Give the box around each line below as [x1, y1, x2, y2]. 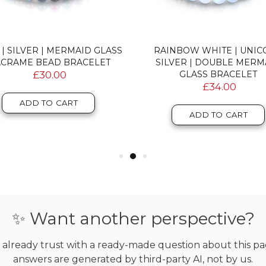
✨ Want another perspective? [11, 208, 255, 229]
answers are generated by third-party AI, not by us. [13, 253, 253, 265]
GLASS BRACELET [179, 68, 258, 80]
